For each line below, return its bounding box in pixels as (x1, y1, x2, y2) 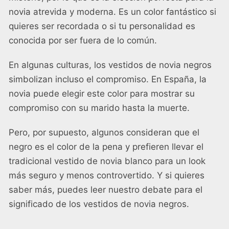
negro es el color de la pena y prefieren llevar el (9, 141, 203, 152)
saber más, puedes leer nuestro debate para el (9, 184, 202, 195)
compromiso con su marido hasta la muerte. (9, 102, 190, 113)
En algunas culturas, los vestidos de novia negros (9, 59, 212, 70)
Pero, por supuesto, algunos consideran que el (9, 127, 199, 138)
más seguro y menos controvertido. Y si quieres (9, 170, 204, 180)
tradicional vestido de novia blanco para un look (9, 155, 205, 166)
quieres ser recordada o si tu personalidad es (9, 20, 195, 31)
